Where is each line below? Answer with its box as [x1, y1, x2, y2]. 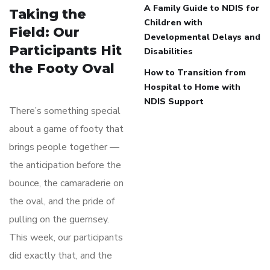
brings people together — [9, 140, 119, 154]
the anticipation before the [9, 158, 121, 172]
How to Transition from [144, 66, 246, 78]
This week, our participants [9, 230, 123, 244]
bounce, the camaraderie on [9, 176, 124, 190]
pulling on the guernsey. [9, 212, 109, 226]
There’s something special [9, 104, 121, 118]
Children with [144, 16, 202, 28]
